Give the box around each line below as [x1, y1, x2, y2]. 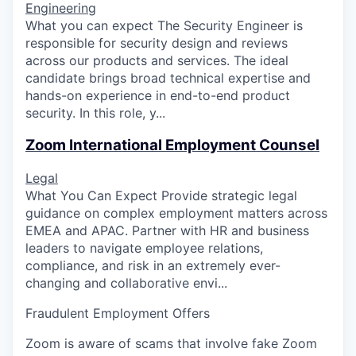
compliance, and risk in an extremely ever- [25, 257, 281, 273]
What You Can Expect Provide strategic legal [25, 187, 297, 203]
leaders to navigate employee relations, [25, 239, 263, 256]
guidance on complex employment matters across [25, 204, 327, 221]
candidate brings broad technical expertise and [25, 70, 311, 87]
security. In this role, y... [25, 105, 165, 122]
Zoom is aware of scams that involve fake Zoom [25, 335, 317, 351]
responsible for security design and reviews [25, 35, 288, 52]
